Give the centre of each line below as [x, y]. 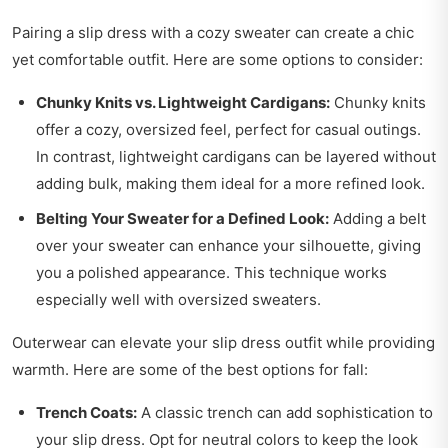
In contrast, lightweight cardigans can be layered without [236, 157]
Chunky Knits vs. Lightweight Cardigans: [183, 103]
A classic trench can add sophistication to [285, 413]
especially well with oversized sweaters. [178, 300]
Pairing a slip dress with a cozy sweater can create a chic [213, 33]
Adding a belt [377, 219]
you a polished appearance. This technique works [211, 273]
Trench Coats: [86, 413]
